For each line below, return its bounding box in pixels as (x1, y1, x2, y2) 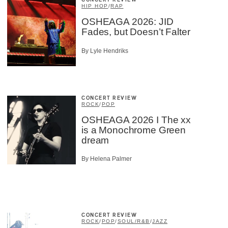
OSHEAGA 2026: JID (81, 16, 174, 27)
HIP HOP (81, 3, 108, 9)
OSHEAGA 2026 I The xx (81, 114, 191, 125)
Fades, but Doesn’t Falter (81, 26, 190, 38)
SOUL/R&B (117, 218, 150, 224)
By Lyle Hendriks (81, 47, 128, 54)
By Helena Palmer (81, 155, 132, 163)
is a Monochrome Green (81, 124, 186, 135)
